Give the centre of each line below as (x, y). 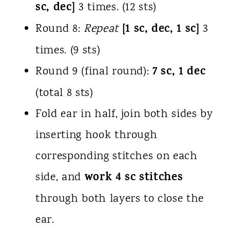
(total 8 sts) (64, 94)
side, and (60, 178)
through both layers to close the (120, 199)
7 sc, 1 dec (179, 73)
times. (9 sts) (68, 51)
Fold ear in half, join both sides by (124, 115)
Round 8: (59, 30)
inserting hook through (96, 136)
